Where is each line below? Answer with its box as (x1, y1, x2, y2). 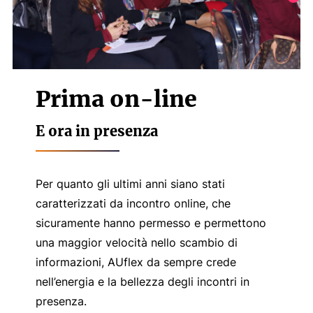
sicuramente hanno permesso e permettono (35, 215, 266, 230)
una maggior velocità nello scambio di (35, 235, 238, 249)
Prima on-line (35, 85, 197, 113)
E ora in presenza (35, 122, 158, 140)
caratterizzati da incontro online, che (35, 196, 231, 210)
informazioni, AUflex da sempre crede (35, 254, 236, 269)
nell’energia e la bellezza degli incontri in (35, 274, 249, 289)
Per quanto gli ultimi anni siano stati (35, 176, 225, 191)
